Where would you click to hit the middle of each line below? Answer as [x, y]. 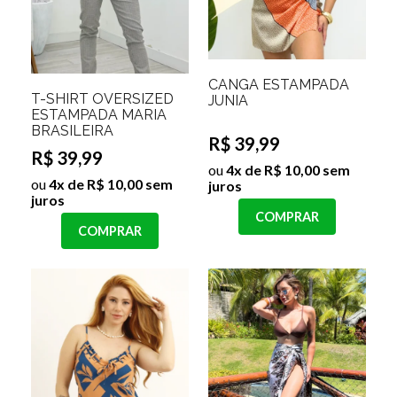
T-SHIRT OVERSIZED [102, 99]
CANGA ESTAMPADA [279, 85]
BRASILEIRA [72, 131]
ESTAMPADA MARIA [99, 115]
